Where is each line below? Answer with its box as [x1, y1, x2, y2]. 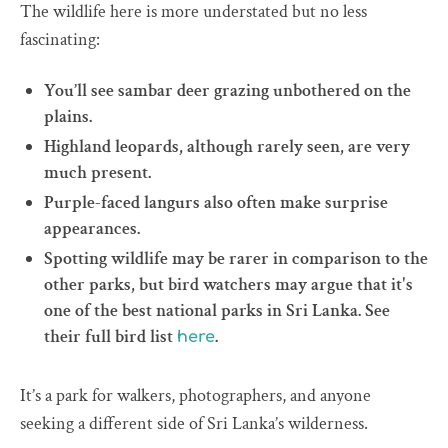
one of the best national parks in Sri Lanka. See [44, 299, 390, 323]
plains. [44, 105, 92, 129]
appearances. [44, 217, 140, 241]
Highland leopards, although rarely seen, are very [44, 135, 410, 159]
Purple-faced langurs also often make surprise [44, 191, 388, 215]
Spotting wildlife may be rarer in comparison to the [44, 247, 428, 271]
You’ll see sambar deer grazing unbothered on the [44, 79, 411, 103]
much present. [44, 161, 151, 185]
